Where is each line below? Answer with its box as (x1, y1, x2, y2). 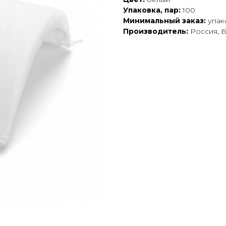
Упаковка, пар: (123, 6, 183, 15)
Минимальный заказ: (123, 16, 206, 26)
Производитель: (123, 27, 188, 36)
